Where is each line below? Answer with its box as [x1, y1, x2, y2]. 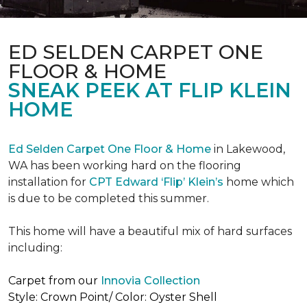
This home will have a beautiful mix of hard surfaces [8, 225, 292, 238]
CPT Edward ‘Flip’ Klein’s [89, 175, 223, 188]
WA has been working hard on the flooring [8, 159, 241, 172]
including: [8, 241, 62, 254]
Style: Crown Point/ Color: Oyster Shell [8, 291, 220, 304]
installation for [8, 175, 89, 188]
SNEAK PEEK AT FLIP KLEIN [8, 78, 291, 102]
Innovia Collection [101, 274, 200, 287]
